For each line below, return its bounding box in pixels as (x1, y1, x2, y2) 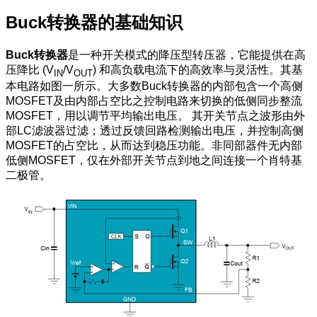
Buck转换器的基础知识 (6, 13, 183, 33)
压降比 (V (6, 64, 54, 76)
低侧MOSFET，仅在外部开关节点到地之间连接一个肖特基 (6, 154, 302, 166)
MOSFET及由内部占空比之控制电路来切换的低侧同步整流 (6, 94, 302, 107)
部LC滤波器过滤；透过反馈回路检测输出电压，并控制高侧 (6, 124, 304, 137)
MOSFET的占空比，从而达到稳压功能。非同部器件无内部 (6, 139, 302, 151)
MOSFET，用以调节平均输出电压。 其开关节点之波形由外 (6, 109, 305, 122)
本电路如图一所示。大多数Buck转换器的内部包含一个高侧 (6, 79, 303, 92)
